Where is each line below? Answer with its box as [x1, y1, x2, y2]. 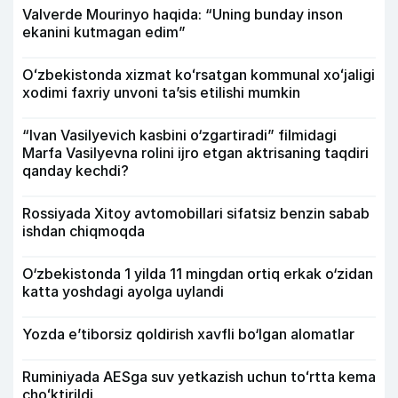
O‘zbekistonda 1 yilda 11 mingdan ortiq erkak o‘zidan [22, 265, 373, 283]
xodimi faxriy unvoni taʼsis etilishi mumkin [22, 84, 300, 102]
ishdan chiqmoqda [22, 222, 145, 241]
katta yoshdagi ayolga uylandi [22, 283, 224, 301]
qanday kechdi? [22, 162, 129, 180]
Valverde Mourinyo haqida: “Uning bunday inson [22, 5, 343, 24]
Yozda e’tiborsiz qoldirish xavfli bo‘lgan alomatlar [22, 325, 354, 344]
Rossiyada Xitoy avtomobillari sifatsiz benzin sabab [22, 204, 370, 223]
